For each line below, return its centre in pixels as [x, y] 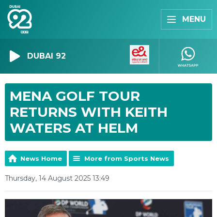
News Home [41, 158]
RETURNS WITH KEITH [89, 112]
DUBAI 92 [46, 56]
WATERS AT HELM [74, 128]
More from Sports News [127, 158]
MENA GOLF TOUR [75, 96]
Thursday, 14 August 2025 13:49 [57, 178]
